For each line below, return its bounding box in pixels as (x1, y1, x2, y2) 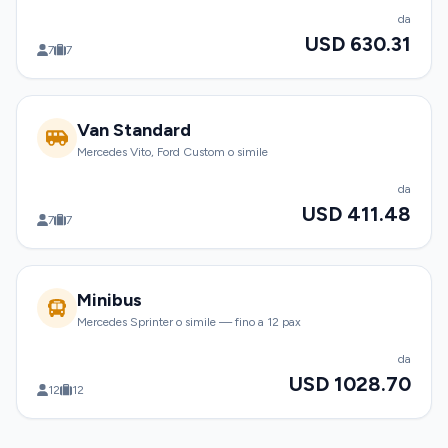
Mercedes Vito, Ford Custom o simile (77, 145, 268, 159)
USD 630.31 (305, 32, 411, 56)
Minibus (77, 289, 142, 311)
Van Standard (77, 119, 191, 141)
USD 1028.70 (289, 372, 411, 396)
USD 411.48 (302, 202, 411, 226)
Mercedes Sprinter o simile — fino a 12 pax (77, 315, 301, 329)
